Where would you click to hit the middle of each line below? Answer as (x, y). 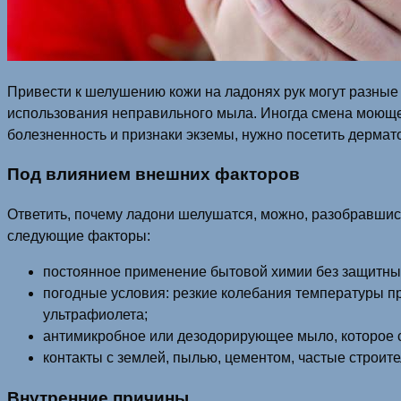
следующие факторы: (79, 236)
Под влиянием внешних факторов (154, 175)
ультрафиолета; (95, 315)
